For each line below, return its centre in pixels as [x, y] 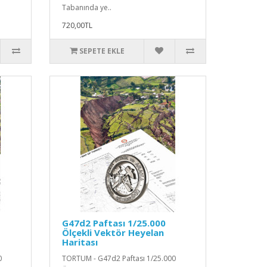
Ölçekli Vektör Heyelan [113, 232]
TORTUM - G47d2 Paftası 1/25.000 [119, 258]
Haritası [80, 242]
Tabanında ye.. [87, 7]
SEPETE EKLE [102, 51]
